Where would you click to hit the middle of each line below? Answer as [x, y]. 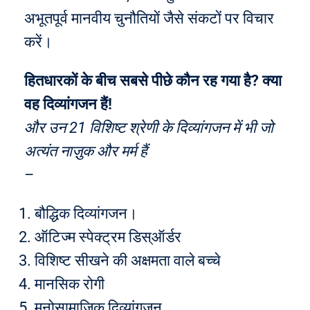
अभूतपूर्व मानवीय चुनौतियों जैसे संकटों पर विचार [149, 18]
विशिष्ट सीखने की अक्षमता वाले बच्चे [128, 261]
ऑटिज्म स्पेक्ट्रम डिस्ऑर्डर [108, 237]
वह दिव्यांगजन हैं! [68, 104]
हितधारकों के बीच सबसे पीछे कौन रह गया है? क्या [153, 81]
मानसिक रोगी [70, 284]
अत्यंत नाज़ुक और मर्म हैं [86, 151]
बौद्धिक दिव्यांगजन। [86, 213]
